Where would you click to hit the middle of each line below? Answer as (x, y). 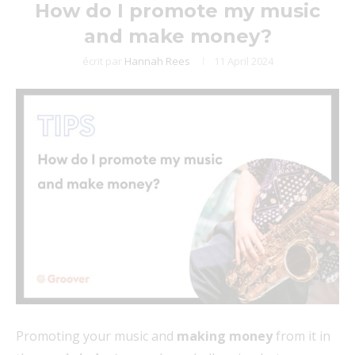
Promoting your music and (96, 336)
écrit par (103, 61)
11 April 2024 (243, 61)
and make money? (177, 36)
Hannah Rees (157, 61)
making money (225, 336)
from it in (302, 336)
